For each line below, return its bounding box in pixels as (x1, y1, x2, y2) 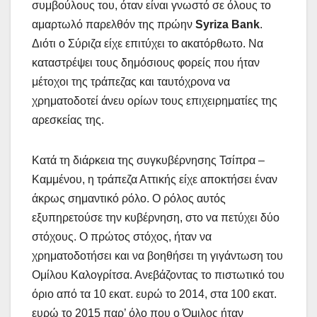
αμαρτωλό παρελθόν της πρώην (32, 18, 192, 30)
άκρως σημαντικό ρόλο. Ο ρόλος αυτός (32, 192, 226, 204)
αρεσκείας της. (32, 113, 104, 126)
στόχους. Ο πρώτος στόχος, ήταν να (32, 230, 212, 243)
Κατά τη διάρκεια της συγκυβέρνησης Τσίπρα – (32, 154, 265, 166)
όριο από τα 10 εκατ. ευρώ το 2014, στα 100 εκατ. (32, 287, 277, 300)
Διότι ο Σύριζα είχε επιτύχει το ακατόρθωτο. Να (32, 37, 263, 50)
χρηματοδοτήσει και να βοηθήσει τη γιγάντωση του (32, 249, 283, 262)
